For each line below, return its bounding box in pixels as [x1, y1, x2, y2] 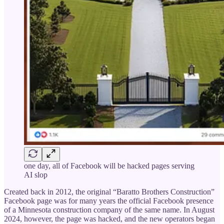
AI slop [24, 170, 47, 179]
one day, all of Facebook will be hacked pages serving [24, 161, 194, 170]
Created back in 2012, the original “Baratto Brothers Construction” [4, 187, 214, 196]
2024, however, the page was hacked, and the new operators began [4, 214, 215, 223]
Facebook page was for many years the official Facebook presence [4, 196, 213, 205]
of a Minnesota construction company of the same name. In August [4, 205, 214, 214]
